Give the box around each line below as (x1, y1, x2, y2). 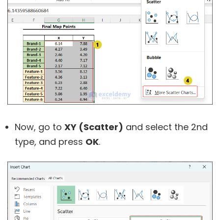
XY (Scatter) (64, 120, 123, 133)
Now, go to (15, 120, 64, 133)
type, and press (15, 135, 85, 148)
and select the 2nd (123, 120, 208, 133)
